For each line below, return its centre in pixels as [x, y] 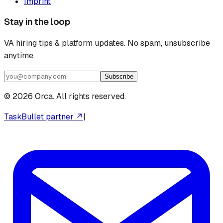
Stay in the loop [37, 22]
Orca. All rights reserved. [79, 96]
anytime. [19, 55]
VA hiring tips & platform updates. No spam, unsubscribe [107, 43]
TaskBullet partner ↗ [44, 116]
